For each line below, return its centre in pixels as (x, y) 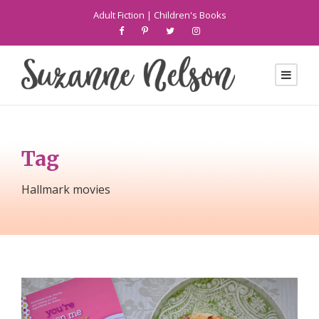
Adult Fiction (119, 15)
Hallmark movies (66, 190)
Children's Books (190, 15)
